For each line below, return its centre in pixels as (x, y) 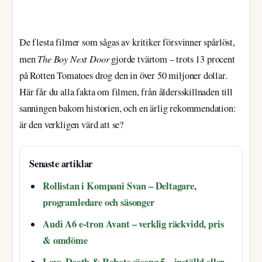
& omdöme (65, 241)
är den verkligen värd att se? (72, 125)
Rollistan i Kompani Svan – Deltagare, (120, 186)
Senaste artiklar (61, 164)
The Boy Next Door (73, 58)
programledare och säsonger (99, 203)
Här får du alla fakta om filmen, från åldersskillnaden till (126, 92)
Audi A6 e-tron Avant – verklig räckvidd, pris (133, 224)
